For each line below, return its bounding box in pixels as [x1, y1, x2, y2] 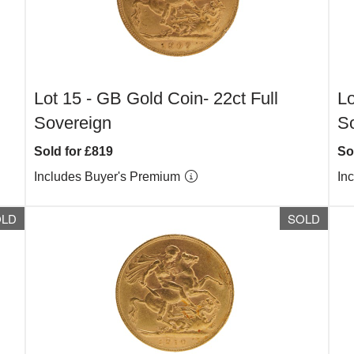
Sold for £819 [34, 145, 114, 158]
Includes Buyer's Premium [34, 170, 184, 183]
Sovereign [34, 113, 112, 133]
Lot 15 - [34, 88, 97, 108]
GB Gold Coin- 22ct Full [96, 88, 279, 108]
